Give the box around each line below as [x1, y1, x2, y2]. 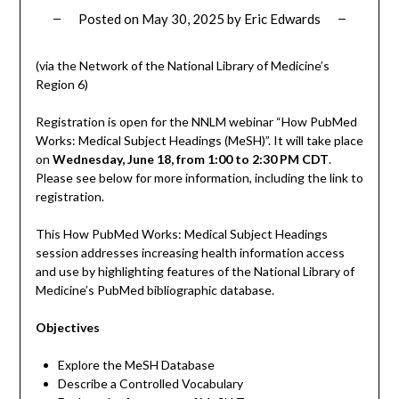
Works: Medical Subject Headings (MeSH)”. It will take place [35, 133, 363, 149]
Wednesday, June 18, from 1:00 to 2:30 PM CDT [52, 151, 329, 167]
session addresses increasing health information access [35, 245, 345, 261]
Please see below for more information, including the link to [35, 170, 363, 186]
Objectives [35, 320, 100, 336]
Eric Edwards [244, 11, 321, 28]
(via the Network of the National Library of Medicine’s [35, 58, 330, 74]
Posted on [78, 11, 142, 28]
